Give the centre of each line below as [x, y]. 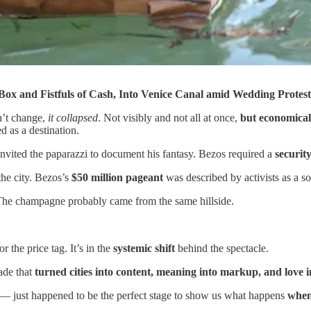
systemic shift [144, 249]
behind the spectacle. [222, 249]
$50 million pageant [117, 178]
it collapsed [73, 118]
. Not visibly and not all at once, [169, 118]
